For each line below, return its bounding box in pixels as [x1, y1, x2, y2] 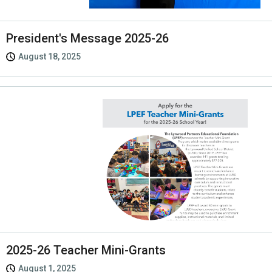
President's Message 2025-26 [6, 31, 169, 46]
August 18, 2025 [18, 52, 81, 62]
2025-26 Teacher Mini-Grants [6, 243, 166, 258]
